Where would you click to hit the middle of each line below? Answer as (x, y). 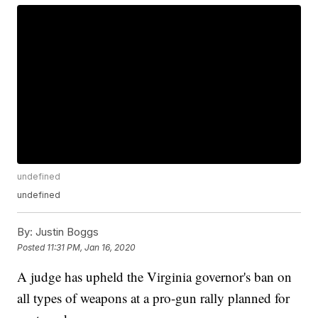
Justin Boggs (66, 232)
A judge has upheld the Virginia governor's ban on (155, 277)
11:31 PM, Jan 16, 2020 (92, 247)
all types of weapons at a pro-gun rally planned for (154, 298)
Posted (32, 247)
